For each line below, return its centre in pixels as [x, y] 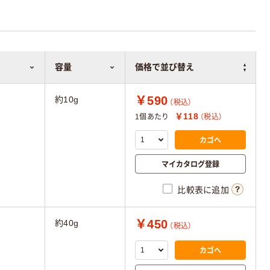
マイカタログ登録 [190, 164]
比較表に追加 [203, 190]
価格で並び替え [165, 67]
